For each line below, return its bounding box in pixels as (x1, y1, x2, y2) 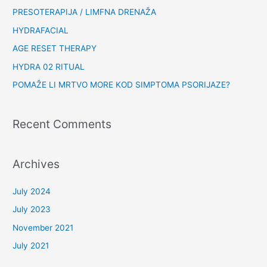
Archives (13, 156, 60, 171)
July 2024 (13, 186, 51, 196)
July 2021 (13, 241, 49, 251)
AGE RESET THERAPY (13, 44, 97, 54)
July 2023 (13, 204, 51, 215)
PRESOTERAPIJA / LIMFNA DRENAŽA (13, 7, 157, 17)
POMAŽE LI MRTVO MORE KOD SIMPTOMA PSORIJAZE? (13, 80, 231, 90)
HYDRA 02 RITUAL (13, 61, 85, 72)
